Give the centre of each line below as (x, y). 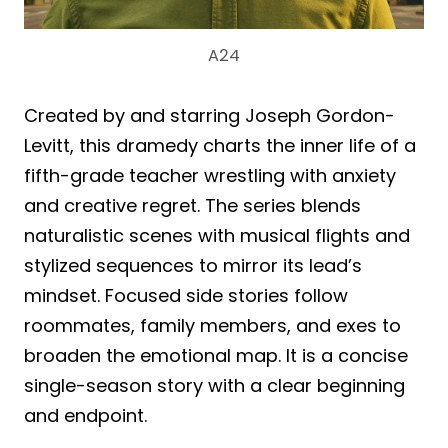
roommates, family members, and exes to (212, 326)
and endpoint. (85, 416)
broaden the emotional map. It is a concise (216, 356)
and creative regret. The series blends (192, 206)
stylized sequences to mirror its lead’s (193, 266)
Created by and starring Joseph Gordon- (209, 116)
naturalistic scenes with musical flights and (217, 236)
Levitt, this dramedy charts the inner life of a (220, 146)
